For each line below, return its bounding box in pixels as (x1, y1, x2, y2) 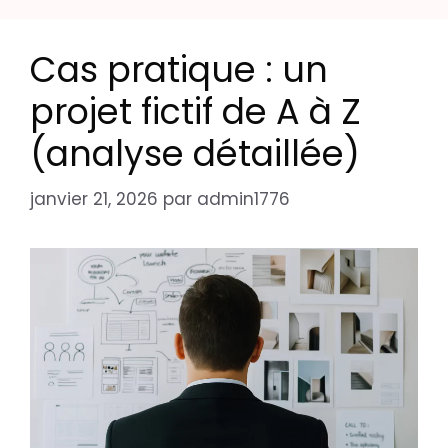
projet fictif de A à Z (30, 87, 361, 137)
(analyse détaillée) (30, 129, 360, 179)
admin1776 (197, 186, 290, 211)
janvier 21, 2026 (30, 186, 158, 211)
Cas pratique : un (30, 45, 328, 95)
